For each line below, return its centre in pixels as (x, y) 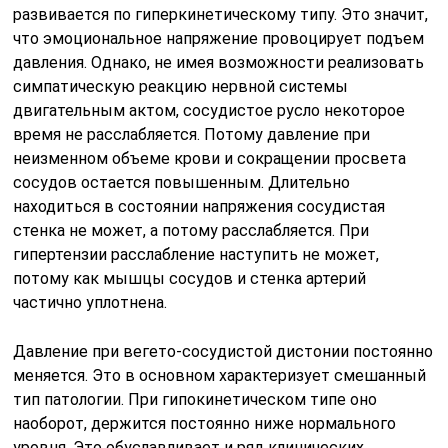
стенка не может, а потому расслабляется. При (191, 230)
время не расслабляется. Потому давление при (192, 134)
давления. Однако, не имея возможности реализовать (219, 62)
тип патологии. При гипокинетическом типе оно (195, 399)
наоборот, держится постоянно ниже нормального (205, 423)
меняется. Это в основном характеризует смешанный (220, 375)
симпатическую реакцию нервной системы (181, 86)
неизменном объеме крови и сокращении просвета (210, 158)
